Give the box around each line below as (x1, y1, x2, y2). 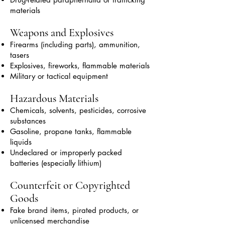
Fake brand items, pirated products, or (10, 205, 139, 215)
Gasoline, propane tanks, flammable (10, 127, 132, 136)
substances (10, 116, 46, 126)
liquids (10, 137, 32, 147)
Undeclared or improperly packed (10, 148, 122, 157)
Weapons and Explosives (10, 26, 114, 39)
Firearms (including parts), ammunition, (10, 40, 140, 49)
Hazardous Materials (10, 92, 98, 105)
